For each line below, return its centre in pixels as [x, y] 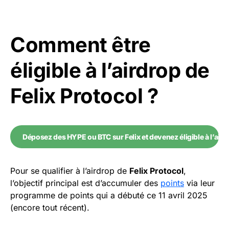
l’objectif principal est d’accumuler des [85, 183]
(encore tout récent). [50, 208]
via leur [199, 183]
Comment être [80, 45]
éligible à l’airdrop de [110, 71]
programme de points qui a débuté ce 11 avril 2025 [109, 196]
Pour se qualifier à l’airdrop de [70, 171]
